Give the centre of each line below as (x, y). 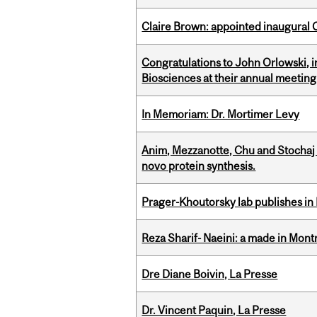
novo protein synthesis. (199, 166)
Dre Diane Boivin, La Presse (210, 274)
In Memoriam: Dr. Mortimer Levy (221, 114)
